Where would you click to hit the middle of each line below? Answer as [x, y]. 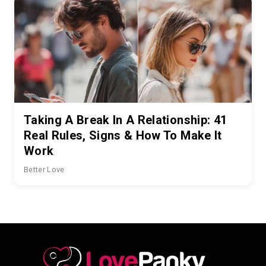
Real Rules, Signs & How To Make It [123, 135]
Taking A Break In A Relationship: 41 [126, 120]
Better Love [44, 169]
